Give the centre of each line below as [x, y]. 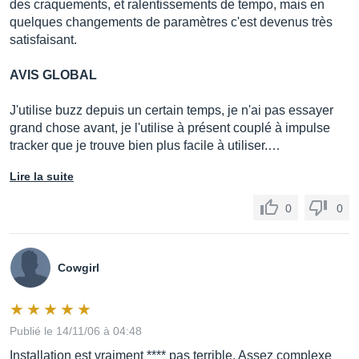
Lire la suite [42, 176]
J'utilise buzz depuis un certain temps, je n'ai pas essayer [171, 110]
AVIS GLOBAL [53, 75]
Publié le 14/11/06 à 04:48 [76, 331]
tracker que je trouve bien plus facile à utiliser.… [145, 145]
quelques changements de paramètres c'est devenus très [171, 22]
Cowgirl [79, 268]
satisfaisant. [43, 40]
